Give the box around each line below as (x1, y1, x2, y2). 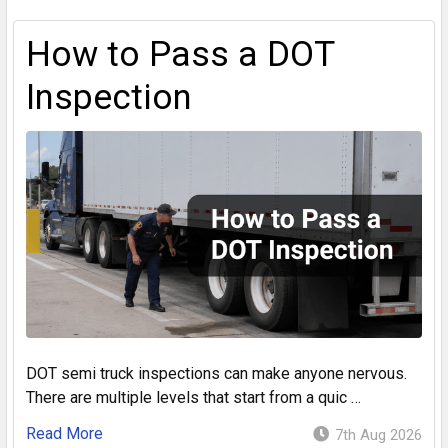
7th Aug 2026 (335, 426, 422, 445)
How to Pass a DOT (26, 33, 334, 75)
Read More (26, 424, 103, 444)
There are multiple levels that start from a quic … (26, 388, 361, 408)
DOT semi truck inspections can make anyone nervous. (26, 364, 407, 384)
